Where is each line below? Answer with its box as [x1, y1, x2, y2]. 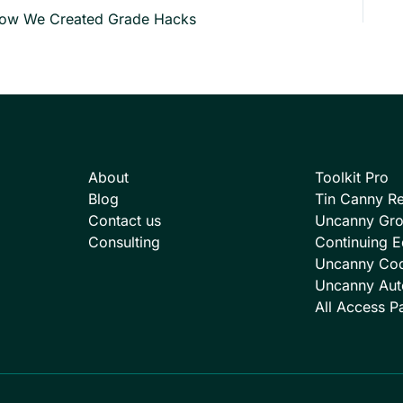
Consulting [88, 233, 160, 251]
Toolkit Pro [315, 168, 389, 186]
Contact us [88, 211, 161, 229]
